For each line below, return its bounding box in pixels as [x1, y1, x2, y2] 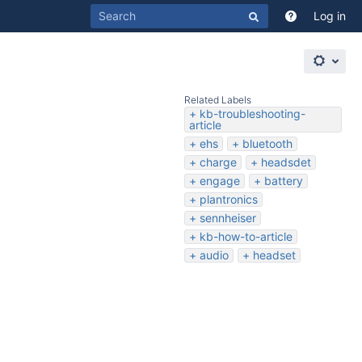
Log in [314, 9, 346, 23]
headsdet [261, 155, 311, 169]
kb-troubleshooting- [200, 107, 305, 120]
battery [264, 174, 303, 187]
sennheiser [200, 211, 256, 225]
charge [200, 155, 237, 169]
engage [200, 174, 240, 187]
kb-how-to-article [200, 229, 293, 243]
